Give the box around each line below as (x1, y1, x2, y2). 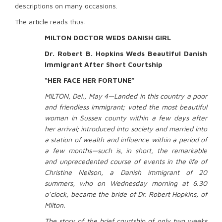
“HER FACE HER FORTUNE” (45, 75, 134, 84)
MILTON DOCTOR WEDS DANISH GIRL (45, 33, 171, 42)
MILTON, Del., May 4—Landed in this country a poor (45, 91, 207, 100)
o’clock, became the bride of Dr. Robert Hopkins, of (45, 189, 207, 198)
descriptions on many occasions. (15, 1, 117, 10)
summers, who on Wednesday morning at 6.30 (45, 178, 207, 187)
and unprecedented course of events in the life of (45, 157, 207, 166)
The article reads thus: (15, 17, 86, 26)
